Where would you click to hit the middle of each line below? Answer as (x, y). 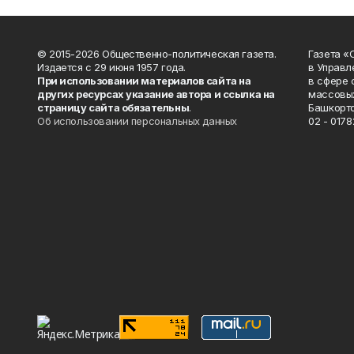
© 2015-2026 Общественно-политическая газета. (157, 54)
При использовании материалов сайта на (144, 81)
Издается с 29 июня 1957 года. (111, 67)
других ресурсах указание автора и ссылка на (156, 94)
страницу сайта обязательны (113, 107)
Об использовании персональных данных (137, 121)
